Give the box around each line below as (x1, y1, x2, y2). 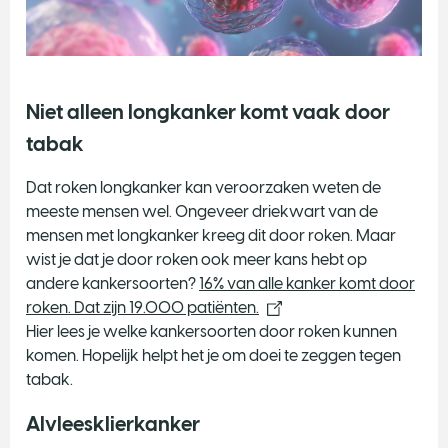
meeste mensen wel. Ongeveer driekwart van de (26, 201, 378, 221)
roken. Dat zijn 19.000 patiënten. (26, 297, 259, 317)
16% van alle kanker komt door (199, 273, 415, 293)
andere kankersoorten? (26, 273, 199, 293)
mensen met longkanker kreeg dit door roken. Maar (26, 225, 396, 245)
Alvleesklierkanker (26, 411, 200, 436)
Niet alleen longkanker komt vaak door (26, 99, 390, 124)
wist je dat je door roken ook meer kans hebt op (26, 249, 367, 269)
